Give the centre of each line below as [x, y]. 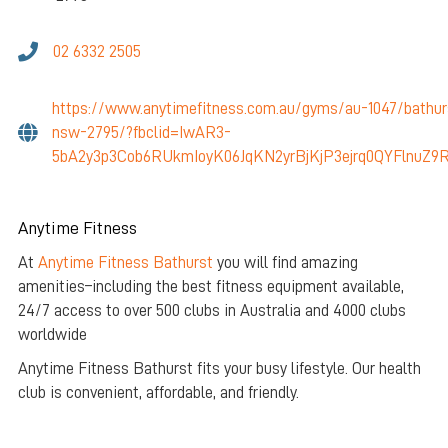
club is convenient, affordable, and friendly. [158, 393]
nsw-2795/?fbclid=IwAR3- [141, 133]
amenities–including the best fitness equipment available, [210, 287]
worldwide [52, 335]
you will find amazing [285, 263]
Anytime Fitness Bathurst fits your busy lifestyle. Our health [219, 369]
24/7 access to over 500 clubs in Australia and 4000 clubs [211, 311]
